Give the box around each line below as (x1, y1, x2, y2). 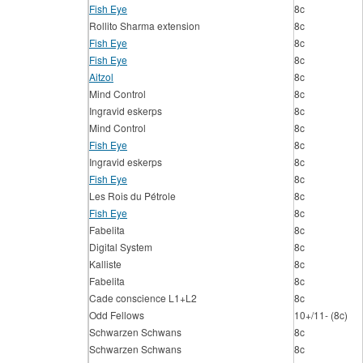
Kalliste (89, 257, 122, 271)
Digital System (89, 240, 152, 254)
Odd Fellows (89, 308, 144, 322)
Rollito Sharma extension (89, 19, 200, 32)
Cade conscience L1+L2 (89, 291, 197, 305)
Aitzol (89, 70, 113, 83)
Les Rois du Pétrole (89, 189, 176, 203)
